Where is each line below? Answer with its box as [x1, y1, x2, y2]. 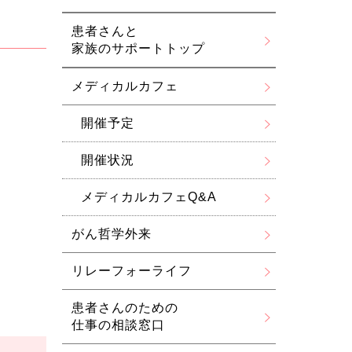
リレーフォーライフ [71, 264, 192, 277]
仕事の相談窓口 [71, 318, 165, 332]
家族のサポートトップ [71, 42, 205, 55]
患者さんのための [71, 301, 178, 314]
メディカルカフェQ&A [80, 190, 217, 203]
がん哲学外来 [71, 227, 152, 240]
